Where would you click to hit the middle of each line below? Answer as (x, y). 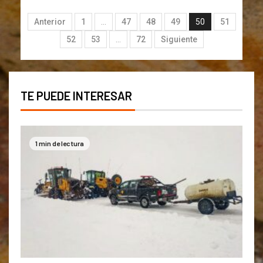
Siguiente (179, 39)
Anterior (50, 21)
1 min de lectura (60, 143)
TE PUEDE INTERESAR (76, 95)
